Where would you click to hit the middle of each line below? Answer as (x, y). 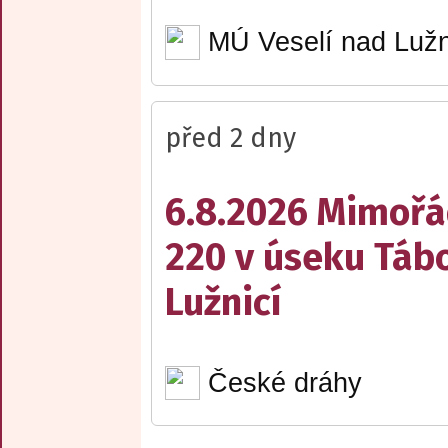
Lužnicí (223, 302)
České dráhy (284, 382)
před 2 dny (230, 137)
